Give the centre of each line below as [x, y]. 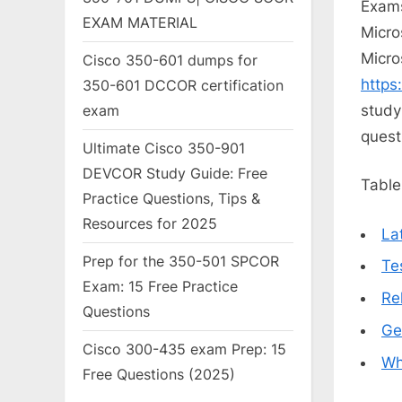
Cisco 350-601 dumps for [170, 61]
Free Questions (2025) [159, 375]
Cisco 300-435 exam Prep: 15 [184, 350]
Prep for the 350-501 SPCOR [181, 262]
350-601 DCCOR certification [183, 86]
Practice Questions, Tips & [171, 199]
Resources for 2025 [150, 224]
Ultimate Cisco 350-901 [164, 149]
